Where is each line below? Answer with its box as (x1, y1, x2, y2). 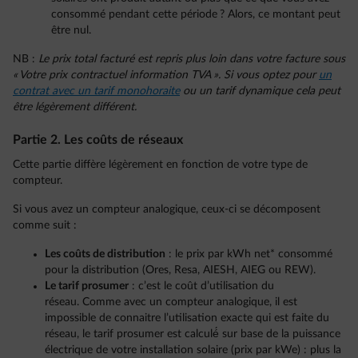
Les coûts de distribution (45, 249, 165, 261)
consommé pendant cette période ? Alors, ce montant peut (51, 9, 340, 21)
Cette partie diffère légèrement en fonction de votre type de (13, 159, 308, 171)
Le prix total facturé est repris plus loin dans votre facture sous (38, 54, 345, 66)
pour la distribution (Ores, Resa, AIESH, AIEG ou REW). (45, 265, 319, 276)
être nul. (51, 25, 91, 37)
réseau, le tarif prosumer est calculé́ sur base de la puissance (45, 328, 340, 340)
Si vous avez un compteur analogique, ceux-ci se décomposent (13, 204, 320, 216)
